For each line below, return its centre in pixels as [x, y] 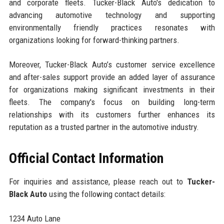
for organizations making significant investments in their [112, 89]
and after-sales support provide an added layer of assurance [112, 77]
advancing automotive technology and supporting [112, 15]
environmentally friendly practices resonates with [112, 27]
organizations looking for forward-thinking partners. [94, 40]
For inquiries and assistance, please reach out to [98, 181]
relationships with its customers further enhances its [112, 114]
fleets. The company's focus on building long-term [112, 102]
